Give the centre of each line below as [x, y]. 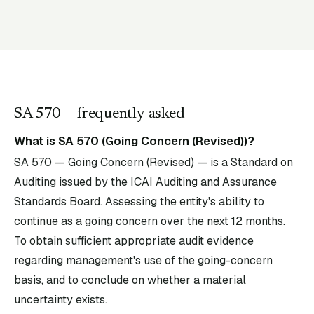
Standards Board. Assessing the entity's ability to [139, 202]
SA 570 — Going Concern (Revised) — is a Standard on [153, 162]
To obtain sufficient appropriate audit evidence [134, 241]
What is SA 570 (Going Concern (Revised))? [134, 141]
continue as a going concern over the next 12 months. [150, 221]
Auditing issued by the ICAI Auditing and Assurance [145, 182]
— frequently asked [122, 114]
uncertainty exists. [61, 300]
